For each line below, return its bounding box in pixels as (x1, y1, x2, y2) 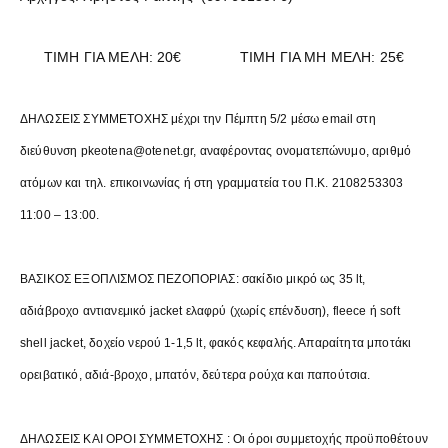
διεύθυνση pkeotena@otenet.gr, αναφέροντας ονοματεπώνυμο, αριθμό (20, 143, 412, 158)
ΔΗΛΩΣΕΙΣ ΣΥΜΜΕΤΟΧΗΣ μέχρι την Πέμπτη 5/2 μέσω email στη (20, 111, 376, 126)
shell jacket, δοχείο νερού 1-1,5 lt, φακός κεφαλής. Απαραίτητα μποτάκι (20, 335, 412, 350)
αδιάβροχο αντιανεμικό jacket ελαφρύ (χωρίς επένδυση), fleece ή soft (20, 303, 400, 318)
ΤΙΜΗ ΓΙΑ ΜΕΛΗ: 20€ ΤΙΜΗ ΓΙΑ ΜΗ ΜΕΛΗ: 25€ (43, 48, 405, 65)
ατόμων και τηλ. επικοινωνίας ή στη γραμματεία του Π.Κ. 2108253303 (20, 175, 404, 190)
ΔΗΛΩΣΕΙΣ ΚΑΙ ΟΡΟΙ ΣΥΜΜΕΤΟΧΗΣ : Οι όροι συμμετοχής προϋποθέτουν (20, 431, 428, 446)
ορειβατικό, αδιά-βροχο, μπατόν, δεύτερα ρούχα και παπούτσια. (20, 367, 371, 382)
